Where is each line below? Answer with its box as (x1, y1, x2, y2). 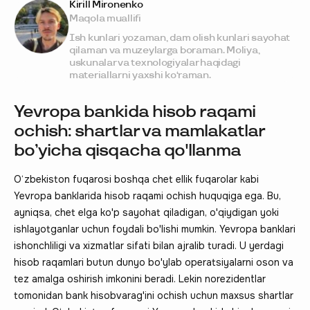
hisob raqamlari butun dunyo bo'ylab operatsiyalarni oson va (14, 255, 293, 268)
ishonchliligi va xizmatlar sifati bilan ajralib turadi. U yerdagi (14, 239, 284, 252)
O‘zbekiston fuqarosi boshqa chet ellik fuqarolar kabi (14, 172, 259, 185)
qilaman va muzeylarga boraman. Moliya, (69, 44, 260, 56)
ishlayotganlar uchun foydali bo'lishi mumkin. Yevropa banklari (14, 222, 295, 235)
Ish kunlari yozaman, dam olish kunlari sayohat (69, 31, 291, 44)
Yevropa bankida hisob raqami (14, 101, 256, 122)
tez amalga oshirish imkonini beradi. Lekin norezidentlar (14, 272, 266, 285)
